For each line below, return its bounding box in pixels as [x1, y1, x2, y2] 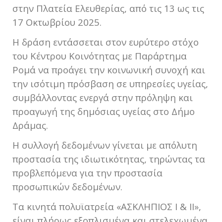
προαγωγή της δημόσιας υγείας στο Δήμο [12, 105, 195, 118]
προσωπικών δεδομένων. [12, 180, 122, 193]
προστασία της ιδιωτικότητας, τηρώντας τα [12, 153, 205, 166]
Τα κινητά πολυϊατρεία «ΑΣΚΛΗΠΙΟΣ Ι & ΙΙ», [12, 200, 201, 213]
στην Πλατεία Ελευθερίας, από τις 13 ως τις [12, 2, 204, 15]
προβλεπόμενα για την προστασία [12, 166, 163, 179]
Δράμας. [12, 119, 48, 132]
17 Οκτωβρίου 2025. [12, 16, 102, 29]
